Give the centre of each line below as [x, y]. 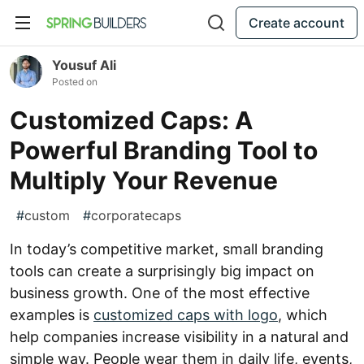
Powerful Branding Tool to [164, 150]
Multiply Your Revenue [144, 180]
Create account [297, 23]
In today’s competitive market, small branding [167, 249]
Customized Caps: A [131, 120]
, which [303, 315]
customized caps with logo [186, 315]
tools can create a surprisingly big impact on [162, 271]
